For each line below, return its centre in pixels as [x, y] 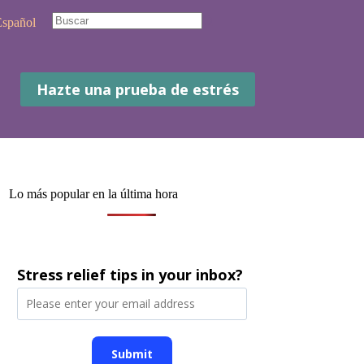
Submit [132, 353]
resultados [76, 64]
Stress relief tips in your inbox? [130, 274]
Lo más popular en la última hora [94, 194]
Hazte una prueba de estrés [137, 89]
